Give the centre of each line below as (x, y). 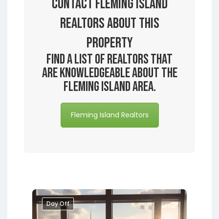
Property (109, 43)
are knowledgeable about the (109, 73)
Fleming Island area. (109, 87)
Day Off (58, 203)
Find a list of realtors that (109, 59)
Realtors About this (109, 23)
